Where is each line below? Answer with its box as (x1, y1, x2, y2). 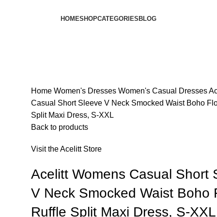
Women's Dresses (53, 87, 118, 95)
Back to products (31, 123, 88, 131)
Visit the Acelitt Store (31, 145, 102, 153)
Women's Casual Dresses (118, 87, 209, 95)
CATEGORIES (97, 15, 139, 22)
